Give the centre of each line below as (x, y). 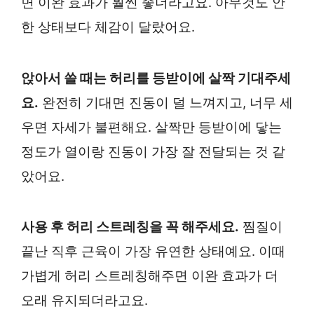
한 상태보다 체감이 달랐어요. (108, 27)
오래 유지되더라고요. (84, 301)
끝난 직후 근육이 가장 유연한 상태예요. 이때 (153, 252)
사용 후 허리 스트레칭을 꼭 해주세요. (130, 227)
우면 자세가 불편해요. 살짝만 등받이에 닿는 (151, 127)
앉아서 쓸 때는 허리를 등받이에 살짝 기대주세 (156, 78)
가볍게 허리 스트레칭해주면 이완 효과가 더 (150, 276)
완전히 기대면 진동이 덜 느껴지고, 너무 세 (166, 102)
